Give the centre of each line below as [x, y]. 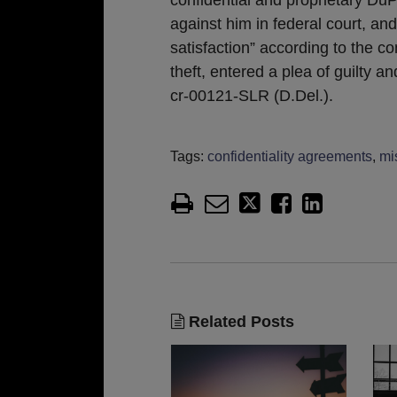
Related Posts [239, 321]
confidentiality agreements [290, 156]
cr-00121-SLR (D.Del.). [252, 95]
